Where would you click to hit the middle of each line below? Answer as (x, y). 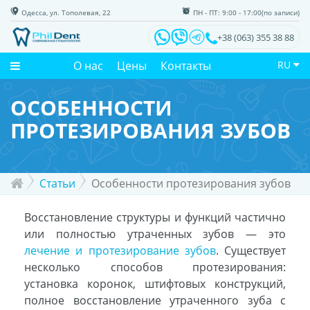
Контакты (185, 66)
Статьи (57, 183)
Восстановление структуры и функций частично (155, 217)
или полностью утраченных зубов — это (155, 234)
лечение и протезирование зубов (120, 250)
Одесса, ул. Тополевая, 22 (66, 12)
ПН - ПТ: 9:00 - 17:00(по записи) (246, 12)
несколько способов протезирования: (155, 267)
